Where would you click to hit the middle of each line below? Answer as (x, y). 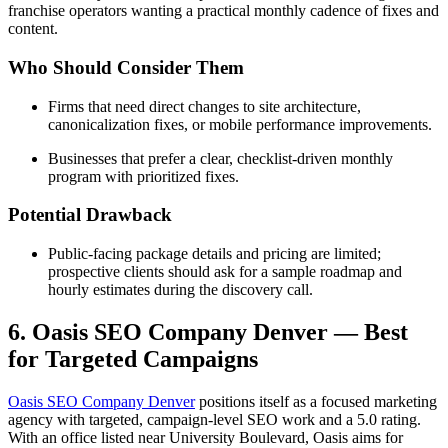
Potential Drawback (90, 215)
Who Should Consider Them (126, 67)
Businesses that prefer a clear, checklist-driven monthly (220, 158)
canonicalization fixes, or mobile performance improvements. (240, 124)
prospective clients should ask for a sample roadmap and (225, 272)
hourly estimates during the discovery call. (180, 290)
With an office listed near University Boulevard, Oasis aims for (205, 437)
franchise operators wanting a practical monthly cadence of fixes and (223, 11)
